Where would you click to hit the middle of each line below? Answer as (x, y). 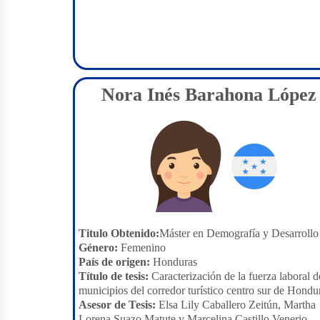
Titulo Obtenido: (119, 233)
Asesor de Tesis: (117, 305)
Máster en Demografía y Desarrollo (239, 233)
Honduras (174, 262)
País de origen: (114, 262)
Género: (98, 247)
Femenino (142, 247)
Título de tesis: (114, 276)
